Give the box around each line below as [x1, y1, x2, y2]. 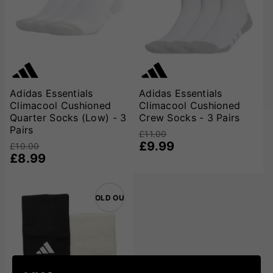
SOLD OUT [90, 193, 130, 202]
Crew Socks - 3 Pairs [139, 112, 240, 124]
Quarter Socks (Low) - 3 [10, 112, 127, 124]
